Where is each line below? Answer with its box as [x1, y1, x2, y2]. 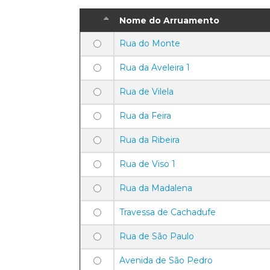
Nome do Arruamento [119, 15, 219, 26]
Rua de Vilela [119, 86, 174, 97]
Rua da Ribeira [119, 134, 180, 145]
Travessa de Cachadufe [119, 207, 216, 218]
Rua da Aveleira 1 [119, 62, 190, 73]
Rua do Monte [119, 38, 180, 49]
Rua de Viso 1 [119, 159, 175, 169]
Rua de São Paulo [119, 231, 194, 242]
